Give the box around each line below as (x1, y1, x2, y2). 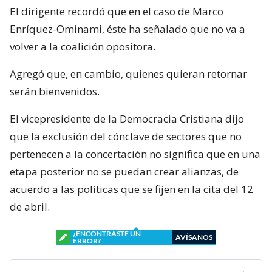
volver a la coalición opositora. (10, 39, 155, 53)
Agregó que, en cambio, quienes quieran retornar (10, 66, 247, 81)
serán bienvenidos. (10, 84, 100, 98)
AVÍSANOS (175, 232, 212, 242)
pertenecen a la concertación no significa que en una (10, 146, 260, 161)
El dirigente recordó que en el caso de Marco (10, 4, 223, 18)
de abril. (10, 199, 50, 214)
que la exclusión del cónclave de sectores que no (10, 129, 242, 143)
